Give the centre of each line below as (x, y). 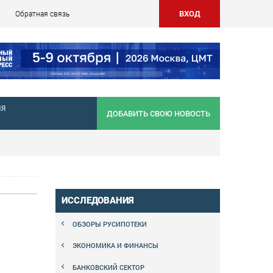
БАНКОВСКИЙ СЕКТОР (108, 267)
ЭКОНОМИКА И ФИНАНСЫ (115, 246)
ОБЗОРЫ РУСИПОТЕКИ (110, 224)
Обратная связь (42, 13)
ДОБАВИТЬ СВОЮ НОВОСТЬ (158, 114)
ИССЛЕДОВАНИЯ (98, 201)
